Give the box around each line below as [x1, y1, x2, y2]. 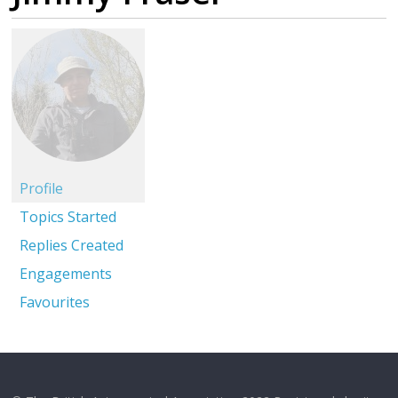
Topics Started [20, 207, 117, 227]
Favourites [20, 292, 91, 312]
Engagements [20, 264, 113, 283]
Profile [20, 179, 64, 198]
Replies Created [20, 235, 124, 255]
